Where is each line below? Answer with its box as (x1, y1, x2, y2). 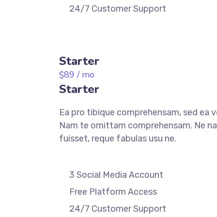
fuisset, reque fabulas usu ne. (59, 133, 176, 144)
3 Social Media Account (69, 169, 163, 180)
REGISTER (59, 35, 92, 43)
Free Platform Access (69, 186, 157, 197)
